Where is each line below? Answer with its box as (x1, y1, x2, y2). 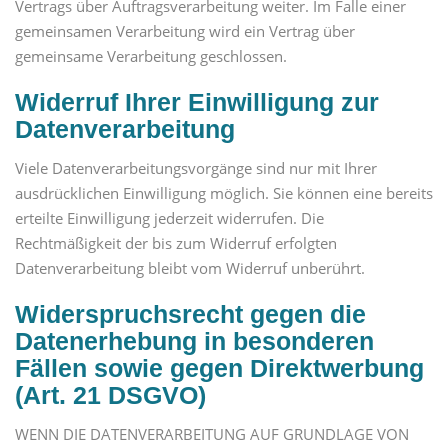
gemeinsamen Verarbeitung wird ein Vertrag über (15, 21, 355, 42)
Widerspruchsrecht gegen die (15, 300, 366, 329)
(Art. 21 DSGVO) (15, 381, 206, 410)
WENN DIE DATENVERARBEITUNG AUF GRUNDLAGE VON (15, 423, 409, 444)
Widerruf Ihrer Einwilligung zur (15, 88, 379, 117)
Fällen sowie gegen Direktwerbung (15, 354, 424, 383)
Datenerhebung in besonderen (15, 327, 374, 356)
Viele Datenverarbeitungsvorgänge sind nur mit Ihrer (15, 158, 377, 179)
